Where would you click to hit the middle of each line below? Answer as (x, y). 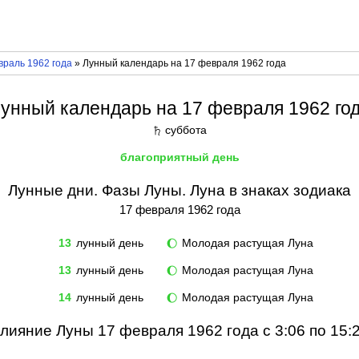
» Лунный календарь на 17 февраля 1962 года (179, 63)
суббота (184, 131)
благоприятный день (179, 158)
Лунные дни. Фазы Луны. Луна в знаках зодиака (179, 191)
